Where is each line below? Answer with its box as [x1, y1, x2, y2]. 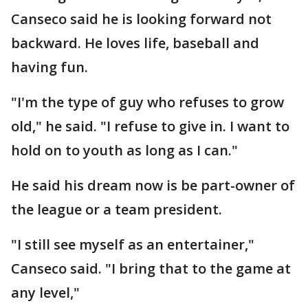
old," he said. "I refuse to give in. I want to [11, 117, 289, 135]
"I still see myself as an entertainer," [11, 235, 254, 254]
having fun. [11, 58, 88, 76]
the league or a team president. [11, 200, 236, 219]
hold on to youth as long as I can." [11, 141, 238, 159]
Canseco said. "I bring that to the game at [11, 259, 291, 278]
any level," [11, 283, 83, 302]
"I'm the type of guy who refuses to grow [11, 93, 284, 111]
